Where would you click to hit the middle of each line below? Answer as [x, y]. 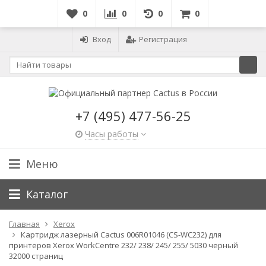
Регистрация [163, 39]
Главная [24, 224]
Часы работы [111, 134]
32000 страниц [36, 256]
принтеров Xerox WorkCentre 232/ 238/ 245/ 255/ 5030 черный [123, 245]
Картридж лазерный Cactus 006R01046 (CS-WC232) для [121, 234]
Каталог [47, 194]
